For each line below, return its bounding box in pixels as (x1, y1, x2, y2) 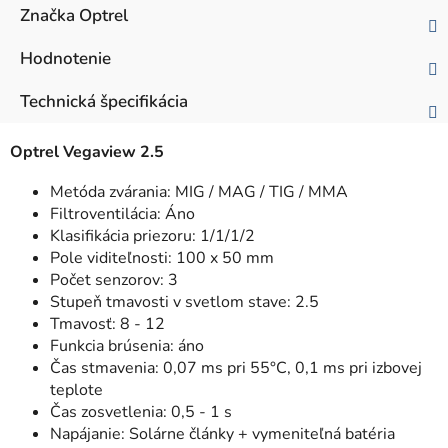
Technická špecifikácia (20, 90, 188, 114)
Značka (20, 4, 75, 28)
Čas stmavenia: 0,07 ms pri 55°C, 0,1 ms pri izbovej (50, 357, 422, 380)
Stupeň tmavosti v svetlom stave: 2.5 (50, 291, 319, 314)
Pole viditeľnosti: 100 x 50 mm (50, 247, 274, 270)
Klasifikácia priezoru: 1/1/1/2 (50, 225, 255, 248)
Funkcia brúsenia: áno (50, 335, 204, 358)
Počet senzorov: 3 (50, 269, 178, 292)
